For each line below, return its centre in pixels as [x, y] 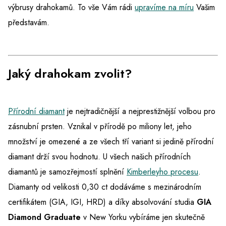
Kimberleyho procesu [162, 172]
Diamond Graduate [44, 217]
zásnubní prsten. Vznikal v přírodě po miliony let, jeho [100, 127]
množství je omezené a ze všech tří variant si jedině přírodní [111, 142]
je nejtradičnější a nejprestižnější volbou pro [140, 111]
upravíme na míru [164, 8]
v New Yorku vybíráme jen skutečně [143, 217]
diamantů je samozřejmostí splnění [67, 172]
